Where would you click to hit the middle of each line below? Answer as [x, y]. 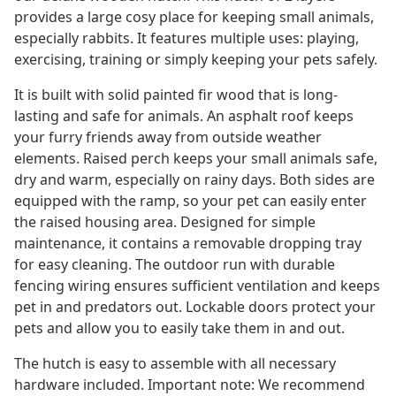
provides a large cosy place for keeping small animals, [194, 17]
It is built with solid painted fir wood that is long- [176, 95]
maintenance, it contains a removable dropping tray [188, 244]
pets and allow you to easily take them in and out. [179, 328]
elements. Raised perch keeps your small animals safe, [196, 159]
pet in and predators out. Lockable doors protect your [195, 307]
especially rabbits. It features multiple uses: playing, [187, 38]
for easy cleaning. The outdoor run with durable [175, 265]
